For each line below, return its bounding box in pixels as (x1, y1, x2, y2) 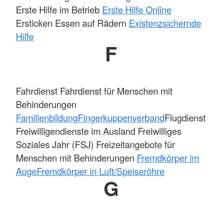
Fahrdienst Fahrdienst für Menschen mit (16, 84, 172, 97)
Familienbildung (16, 111, 78, 124)
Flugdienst (165, 111, 206, 124)
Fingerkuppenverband (78, 111, 165, 124)
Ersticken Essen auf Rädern (16, 16, 129, 30)
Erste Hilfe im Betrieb (16, 3, 102, 16)
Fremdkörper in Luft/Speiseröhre (37, 164, 165, 177)
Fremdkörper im (137, 151, 199, 164)
